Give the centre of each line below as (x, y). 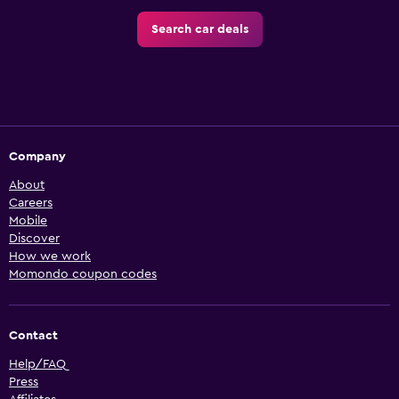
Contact (33, 336)
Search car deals (199, 30)
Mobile (28, 221)
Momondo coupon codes (83, 275)
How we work (50, 257)
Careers (31, 204)
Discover (34, 239)
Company (37, 157)
